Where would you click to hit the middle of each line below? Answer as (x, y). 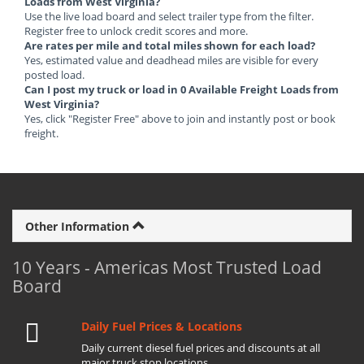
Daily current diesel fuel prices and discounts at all (200, 348)
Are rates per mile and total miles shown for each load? (170, 45)
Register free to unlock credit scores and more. (136, 31)
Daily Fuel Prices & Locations (161, 326)
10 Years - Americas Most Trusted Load (167, 267)
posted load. (54, 75)
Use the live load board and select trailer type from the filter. (169, 16)
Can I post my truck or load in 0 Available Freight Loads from (182, 89)
